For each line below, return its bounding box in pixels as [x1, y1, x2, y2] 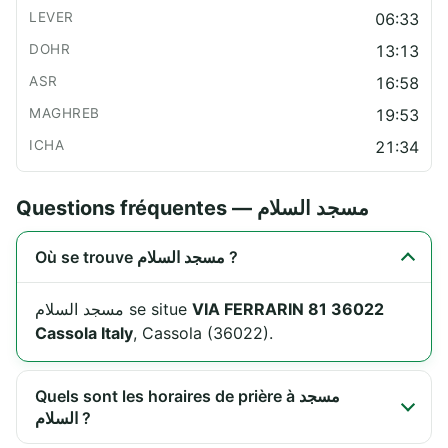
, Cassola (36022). [133, 322, 273, 343]
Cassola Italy [35, 322, 133, 343]
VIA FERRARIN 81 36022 [192, 298, 384, 319]
